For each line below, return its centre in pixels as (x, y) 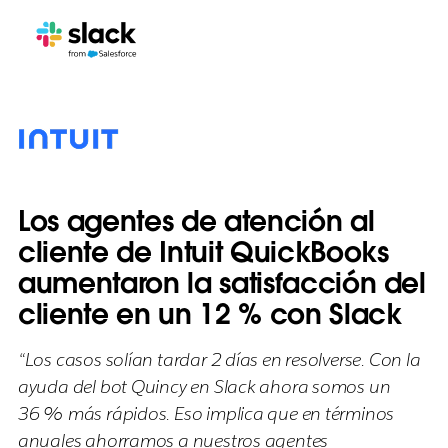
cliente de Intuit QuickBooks (203, 252)
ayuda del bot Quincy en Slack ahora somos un (204, 386)
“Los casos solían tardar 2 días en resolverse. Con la (219, 359)
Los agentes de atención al (196, 221)
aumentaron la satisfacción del (221, 283)
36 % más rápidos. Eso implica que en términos (206, 413)
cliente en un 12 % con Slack (209, 314)
